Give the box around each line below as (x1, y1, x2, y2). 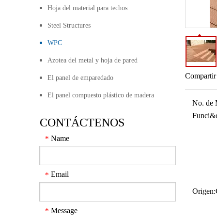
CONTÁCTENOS (40, 116, 124, 129)
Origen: (192, 187, 216, 195)
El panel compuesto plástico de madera (47, 92, 154, 99)
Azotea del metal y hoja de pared (47, 57, 138, 64)
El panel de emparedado (47, 74, 113, 81)
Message (51, 206, 77, 215)
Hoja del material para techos (47, 4, 127, 12)
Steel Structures (47, 22, 91, 29)
